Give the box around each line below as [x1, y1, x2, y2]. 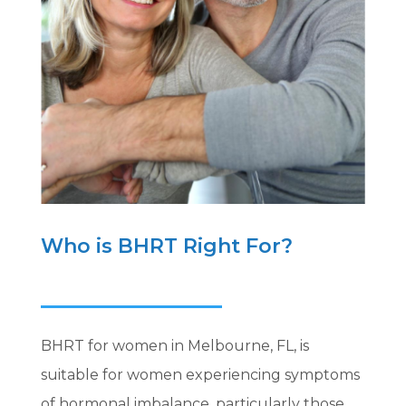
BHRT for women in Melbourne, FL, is [40, 337, 309, 355]
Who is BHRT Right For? [40, 234, 293, 259]
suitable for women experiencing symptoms [40, 366, 360, 384]
